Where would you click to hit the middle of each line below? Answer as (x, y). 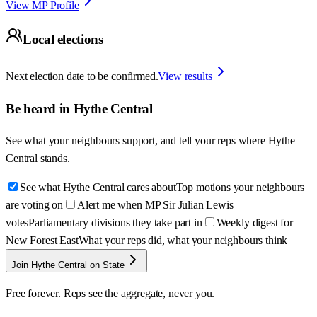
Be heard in (40, 108)
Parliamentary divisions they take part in (115, 223)
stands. (55, 158)
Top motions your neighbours (240, 188)
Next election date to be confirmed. (82, 76)
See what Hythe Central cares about (98, 188)
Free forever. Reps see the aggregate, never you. (110, 294)
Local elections (63, 40)
